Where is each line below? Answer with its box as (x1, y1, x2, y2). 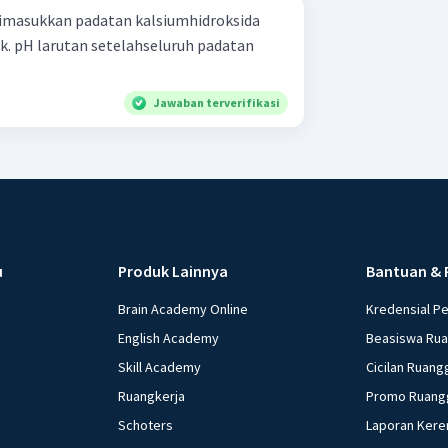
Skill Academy (118, 357, 202, 376)
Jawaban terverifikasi (154, 94, 280, 110)
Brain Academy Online (118, 299, 249, 318)
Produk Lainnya (118, 260, 229, 281)
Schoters (118, 415, 174, 434)
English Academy (118, 328, 220, 347)
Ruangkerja (118, 386, 186, 405)
